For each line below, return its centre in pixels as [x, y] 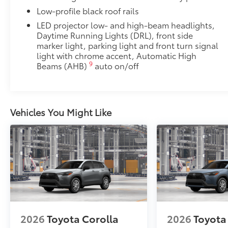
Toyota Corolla [83, 219]
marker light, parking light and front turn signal [128, 45]
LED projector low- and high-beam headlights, [126, 25]
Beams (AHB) [63, 65]
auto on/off [116, 65]
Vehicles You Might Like [61, 112]
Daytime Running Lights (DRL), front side [115, 35]
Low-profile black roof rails [88, 10]
